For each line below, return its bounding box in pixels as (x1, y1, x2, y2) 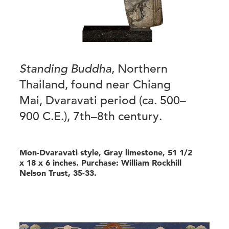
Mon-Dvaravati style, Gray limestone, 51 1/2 (19, 147, 192, 157)
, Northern (111, 61, 168, 76)
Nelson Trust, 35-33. (19, 167, 97, 178)
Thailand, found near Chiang (19, 77, 171, 91)
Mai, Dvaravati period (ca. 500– (19, 93, 186, 107)
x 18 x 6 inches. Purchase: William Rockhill (19, 157, 181, 168)
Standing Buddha (19, 61, 111, 76)
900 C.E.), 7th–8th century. (19, 108, 162, 123)
